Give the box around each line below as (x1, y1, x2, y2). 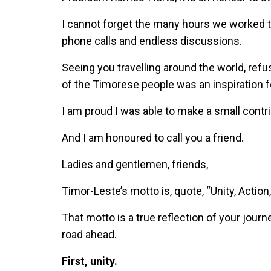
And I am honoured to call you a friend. (62, 131, 244, 145)
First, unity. (62, 255, 117, 268)
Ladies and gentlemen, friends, (62, 158, 208, 171)
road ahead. (62, 228, 122, 241)
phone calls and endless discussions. (62, 34, 242, 48)
